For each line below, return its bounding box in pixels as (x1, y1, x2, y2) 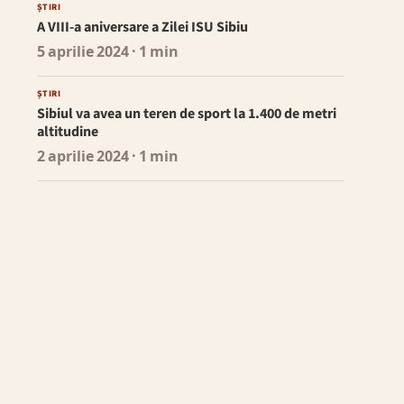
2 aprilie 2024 (36, 147, 129, 168)
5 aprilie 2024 (36, 42, 129, 63)
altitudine (36, 122, 98, 142)
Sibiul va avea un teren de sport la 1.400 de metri (36, 104, 336, 124)
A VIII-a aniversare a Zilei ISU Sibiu (36, 17, 248, 38)
